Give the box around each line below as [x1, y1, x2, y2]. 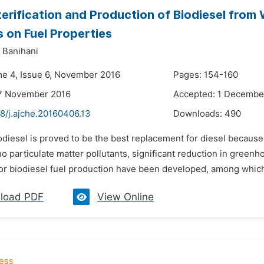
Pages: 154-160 [173, 70, 238, 80]
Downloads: [173, 108, 225, 119]
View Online [97, 191, 154, 203]
